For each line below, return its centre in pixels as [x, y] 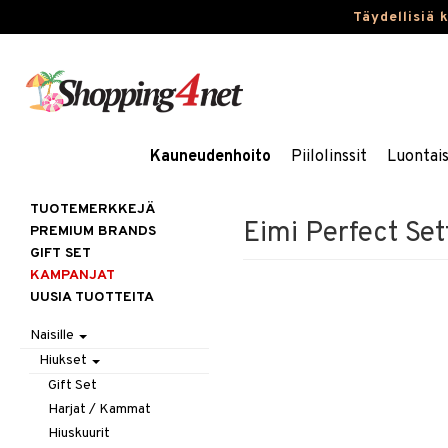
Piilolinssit [328, 157]
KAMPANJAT [72, 275]
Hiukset [65, 360]
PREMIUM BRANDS [93, 231]
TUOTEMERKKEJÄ [92, 209]
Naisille [53, 335]
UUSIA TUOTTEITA [92, 297]
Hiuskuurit [79, 433]
